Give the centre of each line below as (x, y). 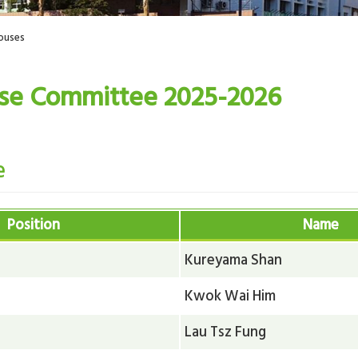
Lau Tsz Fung (226, 331)
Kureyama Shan (234, 259)
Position (33, 224)
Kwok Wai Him (231, 295)
